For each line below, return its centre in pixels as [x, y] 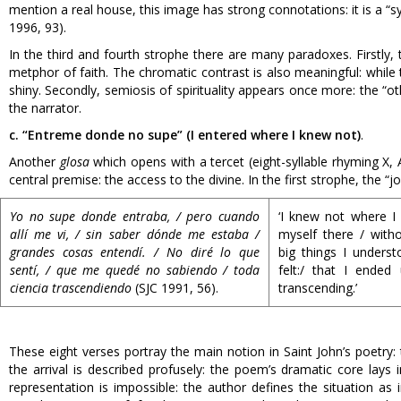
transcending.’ [318, 288]
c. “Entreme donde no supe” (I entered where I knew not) [185, 135]
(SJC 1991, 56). [175, 288]
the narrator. [45, 108]
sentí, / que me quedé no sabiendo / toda [135, 270]
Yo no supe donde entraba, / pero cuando [135, 216]
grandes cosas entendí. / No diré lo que [135, 252]
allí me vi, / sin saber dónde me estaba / [135, 234]
